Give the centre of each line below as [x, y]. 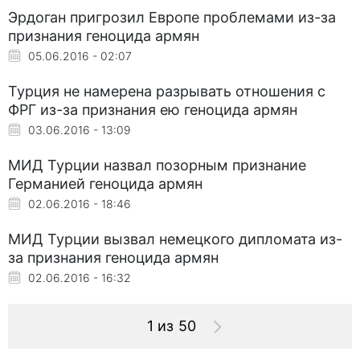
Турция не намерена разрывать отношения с [167, 91]
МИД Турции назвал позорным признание [157, 165]
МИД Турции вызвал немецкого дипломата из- [175, 239]
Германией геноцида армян [105, 183]
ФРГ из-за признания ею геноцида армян [153, 109]
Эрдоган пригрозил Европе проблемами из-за [172, 17]
